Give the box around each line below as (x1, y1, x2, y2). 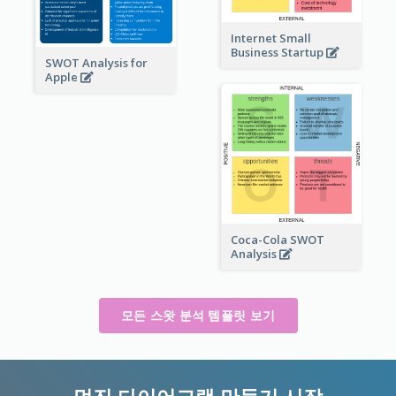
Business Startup (230, 43, 326, 60)
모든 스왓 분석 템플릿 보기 (120, 306, 276, 324)
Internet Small (230, 29, 311, 46)
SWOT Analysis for (44, 55, 148, 72)
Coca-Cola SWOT (230, 232, 324, 248)
